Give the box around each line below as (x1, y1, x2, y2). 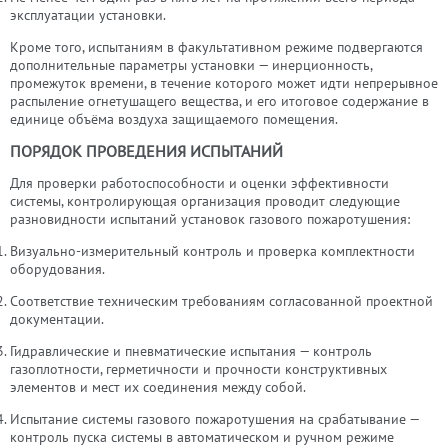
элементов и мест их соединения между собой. (10, 378, 306, 396)
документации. (10, 310, 104, 328)
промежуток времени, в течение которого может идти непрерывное (10, 74, 438, 92)
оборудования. (10, 260, 105, 278)
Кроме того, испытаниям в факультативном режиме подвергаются (10, 38, 423, 56)
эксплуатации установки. (10, 6, 166, 24)
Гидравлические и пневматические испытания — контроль (10, 342, 372, 360)
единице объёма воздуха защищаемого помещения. (10, 110, 338, 128)
